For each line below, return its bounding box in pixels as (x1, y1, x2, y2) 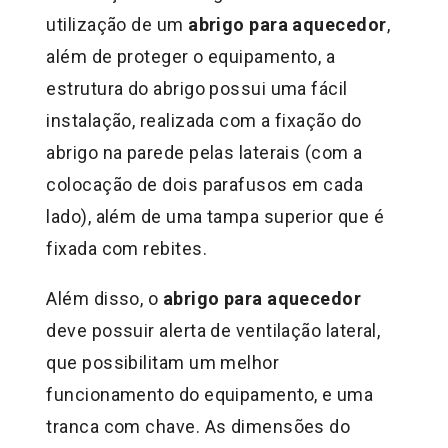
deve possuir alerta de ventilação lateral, (46, 320, 381, 342)
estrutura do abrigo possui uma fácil (46, 78, 348, 100)
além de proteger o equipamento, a (46, 46, 336, 68)
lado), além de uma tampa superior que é (46, 206, 384, 228)
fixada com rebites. (46, 238, 207, 260)
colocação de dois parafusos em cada (46, 174, 364, 196)
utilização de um (46, 14, 189, 36)
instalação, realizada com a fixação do (46, 110, 362, 132)
